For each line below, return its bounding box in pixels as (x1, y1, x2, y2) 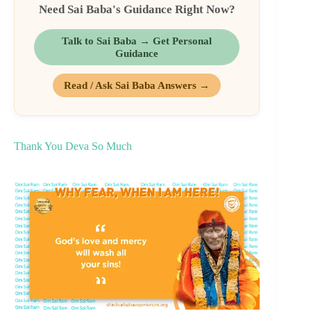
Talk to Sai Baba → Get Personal (62, 35, 212, 47)
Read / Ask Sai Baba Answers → (64, 79, 210, 92)
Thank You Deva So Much (14, 140, 132, 153)
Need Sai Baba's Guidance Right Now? (38, 3, 235, 17)
